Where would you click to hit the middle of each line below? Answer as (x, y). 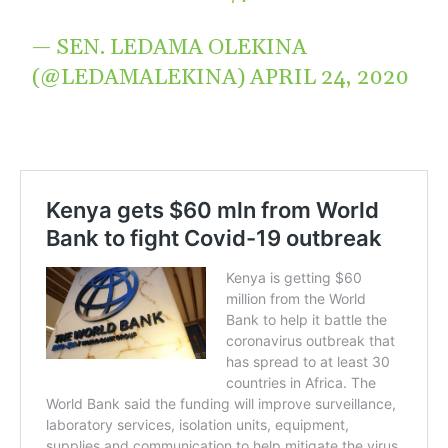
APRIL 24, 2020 (330, 77)
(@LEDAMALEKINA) (141, 77)
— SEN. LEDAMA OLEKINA (170, 47)
